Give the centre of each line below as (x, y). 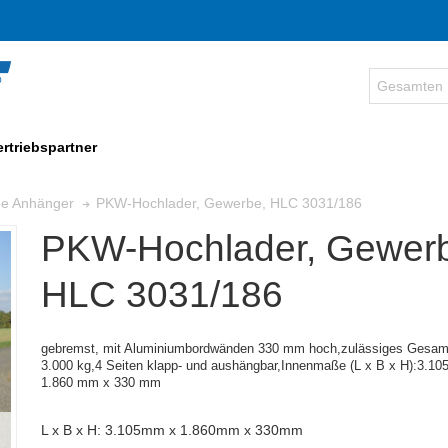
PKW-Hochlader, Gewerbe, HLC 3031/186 (229, 202)
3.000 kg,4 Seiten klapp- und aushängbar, (160, 366)
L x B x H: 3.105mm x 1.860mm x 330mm (171, 430)
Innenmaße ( (317, 366)
